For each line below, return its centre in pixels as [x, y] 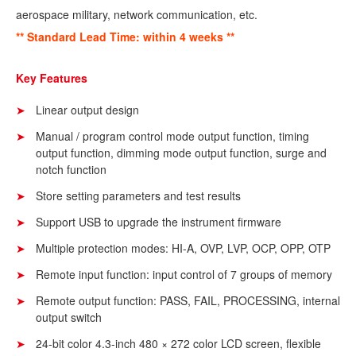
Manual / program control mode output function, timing [172, 136]
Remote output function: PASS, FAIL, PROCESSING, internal [188, 301]
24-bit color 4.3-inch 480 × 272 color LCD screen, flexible [178, 344]
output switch [69, 317]
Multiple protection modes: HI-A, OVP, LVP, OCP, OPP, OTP [183, 248]
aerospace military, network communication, [128, 15]
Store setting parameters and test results [138, 196]
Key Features [52, 78]
